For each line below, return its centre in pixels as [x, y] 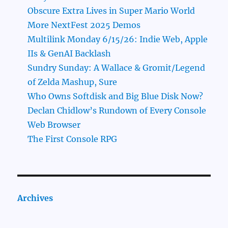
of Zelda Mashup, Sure [73, 82]
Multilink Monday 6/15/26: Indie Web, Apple [118, 39]
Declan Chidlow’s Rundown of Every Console [117, 111]
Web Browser [54, 125]
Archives [35, 198]
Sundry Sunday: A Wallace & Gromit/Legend [117, 68]
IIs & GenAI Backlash [69, 54]
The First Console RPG [73, 139]
